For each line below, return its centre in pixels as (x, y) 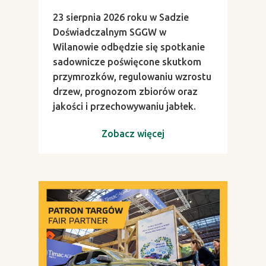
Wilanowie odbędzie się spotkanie (129, 47)
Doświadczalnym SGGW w (110, 32)
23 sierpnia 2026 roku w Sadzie (121, 17)
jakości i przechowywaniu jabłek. (124, 106)
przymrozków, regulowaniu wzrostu (132, 76)
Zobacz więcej (133, 133)
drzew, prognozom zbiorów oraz (125, 91)
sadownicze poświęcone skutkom (127, 61)
